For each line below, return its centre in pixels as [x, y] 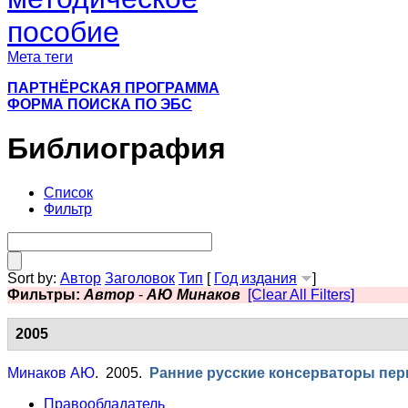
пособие [63, 31]
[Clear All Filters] [301, 295]
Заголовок [140, 279]
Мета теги [40, 56]
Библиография [117, 148]
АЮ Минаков [194, 295]
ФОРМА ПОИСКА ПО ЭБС [100, 104]
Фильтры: [46, 295]
